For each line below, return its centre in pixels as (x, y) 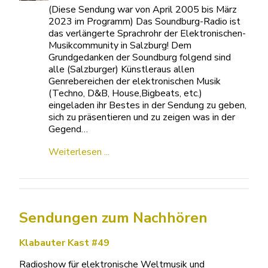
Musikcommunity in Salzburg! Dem (120, 45)
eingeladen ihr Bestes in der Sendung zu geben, (148, 105)
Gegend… (68, 129)
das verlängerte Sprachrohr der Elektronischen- (147, 33)
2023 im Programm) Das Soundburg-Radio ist (145, 22)
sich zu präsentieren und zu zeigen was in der (142, 117)
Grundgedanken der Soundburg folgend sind (140, 57)
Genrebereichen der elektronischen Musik (135, 81)
